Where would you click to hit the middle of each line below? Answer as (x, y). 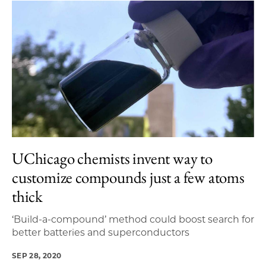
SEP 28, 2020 (37, 255)
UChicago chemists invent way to (112, 158)
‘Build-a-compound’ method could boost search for (133, 219)
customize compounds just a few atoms (128, 177)
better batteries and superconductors (101, 232)
